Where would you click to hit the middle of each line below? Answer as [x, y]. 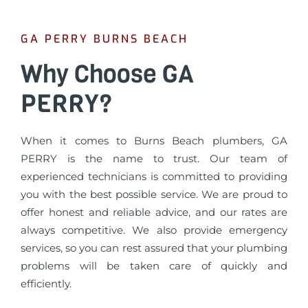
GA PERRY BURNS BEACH [104, 39]
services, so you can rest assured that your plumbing [154, 248]
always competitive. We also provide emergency [154, 230]
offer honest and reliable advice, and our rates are [154, 212]
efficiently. [46, 284]
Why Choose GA [107, 74]
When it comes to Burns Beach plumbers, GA [154, 141]
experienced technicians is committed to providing [154, 177]
